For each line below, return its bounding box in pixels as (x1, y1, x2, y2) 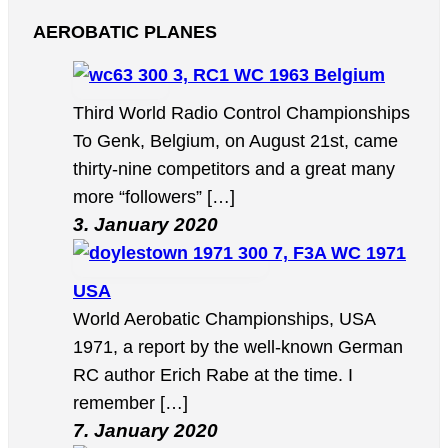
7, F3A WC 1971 (273, 242, 406, 263)
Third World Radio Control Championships (73, 102, 415, 123)
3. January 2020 (73, 213, 218, 235)
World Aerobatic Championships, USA (73, 308, 375, 329)
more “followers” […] (73, 186, 235, 207)
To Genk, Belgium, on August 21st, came (73, 130, 398, 151)
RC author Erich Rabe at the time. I (73, 364, 353, 385)
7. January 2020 (73, 419, 218, 441)
